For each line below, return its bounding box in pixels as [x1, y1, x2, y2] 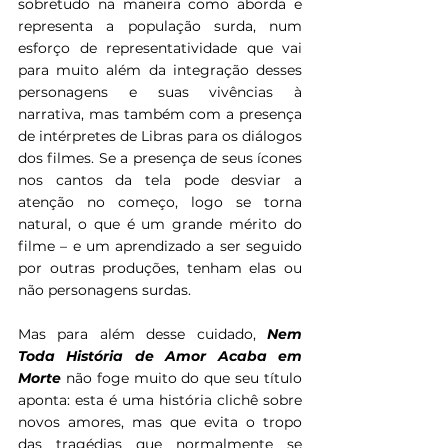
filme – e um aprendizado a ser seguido [18, 237, 302, 256]
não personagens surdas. [18, 281, 191, 300]
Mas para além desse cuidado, [18, 325, 267, 344]
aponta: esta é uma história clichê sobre [18, 391, 302, 410]
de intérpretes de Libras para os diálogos [18, 127, 302, 146]
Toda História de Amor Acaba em [18, 347, 302, 366]
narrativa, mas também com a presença [18, 105, 302, 124]
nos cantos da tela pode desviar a [18, 171, 302, 190]
